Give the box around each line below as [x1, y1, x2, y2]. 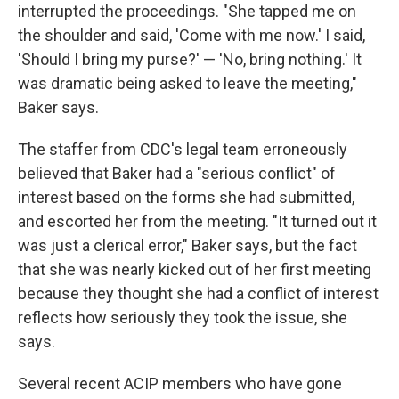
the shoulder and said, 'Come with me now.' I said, [18, 26, 365, 45]
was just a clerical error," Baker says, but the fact [18, 236, 357, 255]
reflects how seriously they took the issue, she [18, 308, 347, 327]
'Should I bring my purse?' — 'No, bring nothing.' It [18, 50, 362, 69]
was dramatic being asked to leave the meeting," [18, 74, 357, 93]
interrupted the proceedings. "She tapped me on [18, 2, 356, 20]
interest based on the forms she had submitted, [18, 188, 354, 207]
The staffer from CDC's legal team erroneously [18, 140, 347, 159]
